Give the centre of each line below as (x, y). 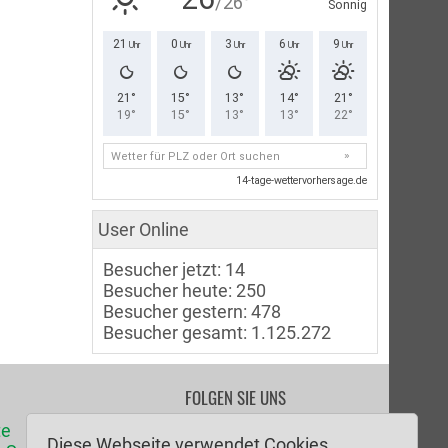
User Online (143, 229)
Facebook (261, 435)
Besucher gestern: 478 (192, 311)
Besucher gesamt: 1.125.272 (217, 332)
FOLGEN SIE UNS (236, 397)
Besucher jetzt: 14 (174, 269)
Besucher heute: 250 (184, 290)
